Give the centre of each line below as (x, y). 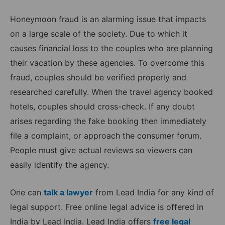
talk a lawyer (68, 192)
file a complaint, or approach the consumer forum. (106, 135)
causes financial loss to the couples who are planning (111, 48)
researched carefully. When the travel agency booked (111, 92)
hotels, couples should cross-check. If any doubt (102, 106)
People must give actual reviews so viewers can (101, 150)
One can (27, 192)
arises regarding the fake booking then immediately (108, 121)
